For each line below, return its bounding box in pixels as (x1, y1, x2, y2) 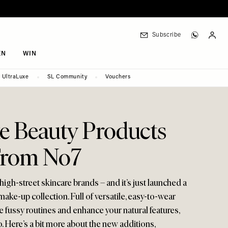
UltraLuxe (2, 74, 29, 80)
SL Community (47, 74, 88, 80)
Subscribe (152, 32, 181, 38)
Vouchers (105, 74, 131, 80)
